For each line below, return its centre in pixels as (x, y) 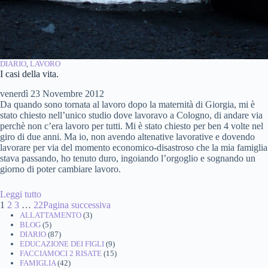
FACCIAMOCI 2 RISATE (60, 253)
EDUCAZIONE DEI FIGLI (62, 243)
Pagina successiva (77, 205)
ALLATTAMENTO (50, 215)
